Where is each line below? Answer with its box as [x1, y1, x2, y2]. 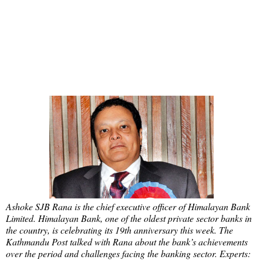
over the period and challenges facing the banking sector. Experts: [6, 247, 251, 259]
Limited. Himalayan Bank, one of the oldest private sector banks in [6, 211, 252, 224]
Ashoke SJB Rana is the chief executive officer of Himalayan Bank [6, 200, 250, 213]
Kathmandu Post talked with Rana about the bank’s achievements [6, 235, 248, 248]
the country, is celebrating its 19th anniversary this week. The [6, 223, 233, 236]
